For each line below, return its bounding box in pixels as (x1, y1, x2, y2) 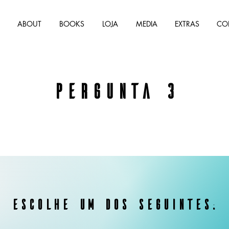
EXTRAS (175, 19, 199, 29)
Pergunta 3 (52, 78, 177, 103)
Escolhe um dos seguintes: (11, 195, 218, 213)
